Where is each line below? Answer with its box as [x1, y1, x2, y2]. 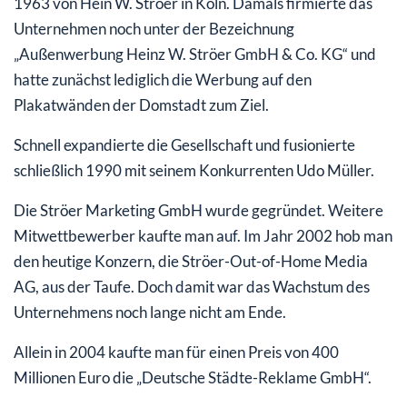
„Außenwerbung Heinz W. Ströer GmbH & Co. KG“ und [14, 44, 376, 64]
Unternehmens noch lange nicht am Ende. [14, 302, 286, 322]
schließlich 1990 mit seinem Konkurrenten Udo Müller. [14, 160, 374, 180]
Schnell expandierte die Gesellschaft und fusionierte [14, 134, 355, 154]
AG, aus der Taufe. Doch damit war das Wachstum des [14, 276, 370, 296]
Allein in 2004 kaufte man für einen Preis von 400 [14, 342, 339, 362]
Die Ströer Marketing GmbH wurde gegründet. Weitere [14, 200, 383, 220]
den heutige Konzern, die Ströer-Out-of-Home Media [14, 251, 368, 271]
